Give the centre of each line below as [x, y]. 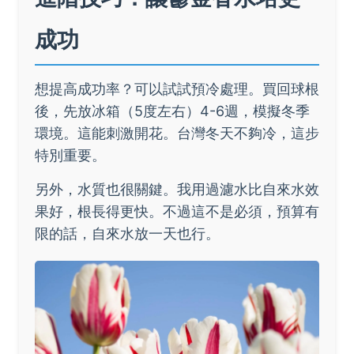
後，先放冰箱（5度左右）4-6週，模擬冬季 [172, 111]
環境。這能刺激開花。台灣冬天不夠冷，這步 [177, 134]
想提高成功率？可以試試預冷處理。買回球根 [177, 89]
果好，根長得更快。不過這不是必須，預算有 [177, 212]
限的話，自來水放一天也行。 [127, 234]
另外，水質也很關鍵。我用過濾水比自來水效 [177, 190]
